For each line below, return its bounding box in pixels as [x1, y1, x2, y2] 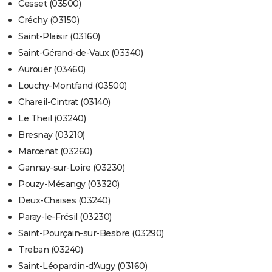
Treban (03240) [18, 244, 83, 256]
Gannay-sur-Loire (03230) [18, 162, 124, 174]
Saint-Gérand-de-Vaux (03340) [18, 47, 143, 59]
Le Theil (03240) [18, 113, 86, 124]
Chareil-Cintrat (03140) [18, 97, 110, 108]
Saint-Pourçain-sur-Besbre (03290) [18, 228, 164, 239]
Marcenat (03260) [18, 146, 92, 157]
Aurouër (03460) [18, 64, 86, 75]
